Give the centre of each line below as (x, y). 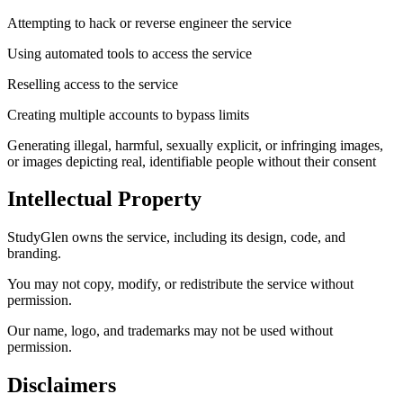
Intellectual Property (104, 199)
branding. (34, 254)
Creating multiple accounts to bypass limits (128, 114)
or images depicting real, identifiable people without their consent (192, 161)
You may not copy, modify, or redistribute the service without (180, 284)
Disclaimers (62, 385)
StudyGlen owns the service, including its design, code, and (176, 237)
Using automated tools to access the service (130, 53)
